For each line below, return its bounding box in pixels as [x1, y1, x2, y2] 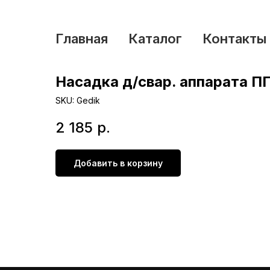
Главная [55, 31, 108, 46]
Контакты [202, 31, 266, 46]
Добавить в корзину [74, 158, 163, 169]
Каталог [128, 31, 182, 46]
